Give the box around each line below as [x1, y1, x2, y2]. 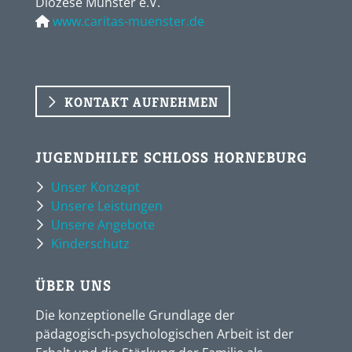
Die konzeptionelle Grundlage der [35, 306, 235, 324]
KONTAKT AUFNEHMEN [64, 93, 218, 111]
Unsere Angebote [51, 216, 155, 234]
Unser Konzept [51, 178, 140, 196]
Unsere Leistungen [51, 197, 163, 215]
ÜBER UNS [35, 276, 112, 295]
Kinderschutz [51, 235, 130, 253]
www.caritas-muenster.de [53, 12, 204, 30]
